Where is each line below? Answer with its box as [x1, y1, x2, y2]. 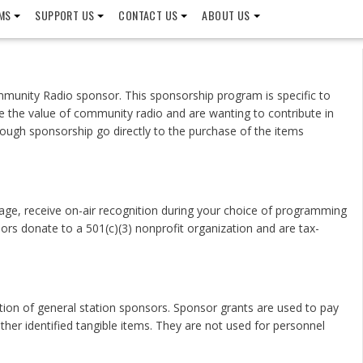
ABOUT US [202, 6, 250, 23]
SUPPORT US [35, 6, 95, 23]
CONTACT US [118, 6, 178, 23]
